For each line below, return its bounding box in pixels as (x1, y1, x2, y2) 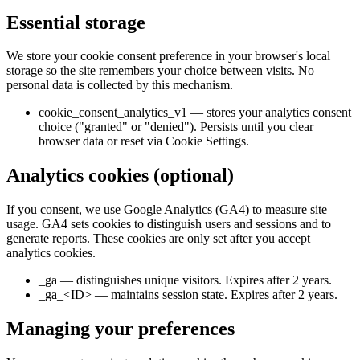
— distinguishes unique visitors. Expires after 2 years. (60, 273, 332, 288)
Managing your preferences (6, 318, 235, 340)
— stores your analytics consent (190, 105, 351, 120)
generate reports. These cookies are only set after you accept (6, 231, 310, 246)
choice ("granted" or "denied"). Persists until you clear (39, 120, 313, 134)
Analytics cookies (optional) (6, 165, 234, 186)
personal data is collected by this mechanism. (6, 78, 233, 92)
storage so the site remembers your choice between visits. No (6, 63, 314, 78)
